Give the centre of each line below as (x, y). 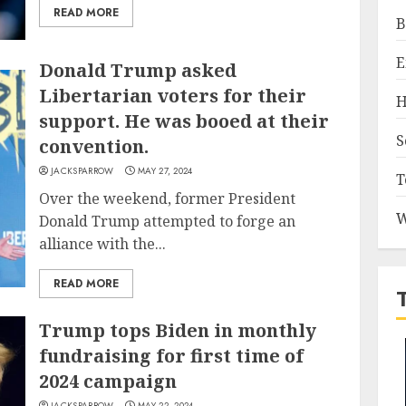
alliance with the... (103, 244)
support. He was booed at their (184, 121)
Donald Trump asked (138, 70)
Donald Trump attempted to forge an (168, 221)
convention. (94, 146)
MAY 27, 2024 (165, 171)
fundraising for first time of (172, 355)
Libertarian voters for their (173, 96)
